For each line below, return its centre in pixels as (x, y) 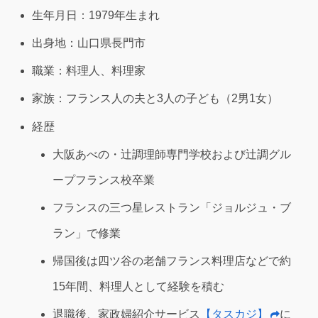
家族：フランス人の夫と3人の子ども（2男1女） (155, 99)
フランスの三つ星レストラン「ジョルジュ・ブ (172, 207)
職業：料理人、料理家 (89, 71)
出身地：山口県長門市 (89, 43)
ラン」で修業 (87, 233)
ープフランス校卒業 (104, 180)
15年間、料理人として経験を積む (139, 287)
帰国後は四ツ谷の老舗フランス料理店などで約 (172, 261)
